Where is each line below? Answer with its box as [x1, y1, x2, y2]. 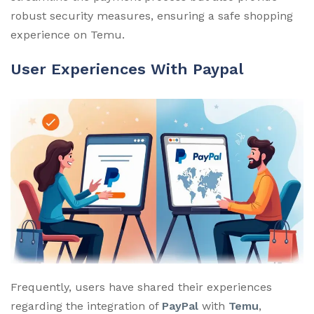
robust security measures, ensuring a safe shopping [11, 8, 293, 22]
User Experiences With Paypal [11, 60, 243, 78]
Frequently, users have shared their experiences [11, 280, 272, 294]
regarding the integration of [11, 299, 162, 313]
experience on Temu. [11, 27, 125, 41]
